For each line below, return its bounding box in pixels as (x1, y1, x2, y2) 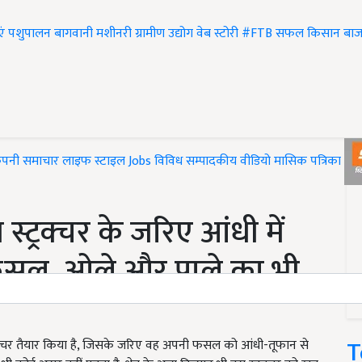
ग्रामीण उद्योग (135, 23, 193, 45)
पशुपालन (8, 23, 51, 45)
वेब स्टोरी (196, 23, 238, 45)
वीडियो (240, 150, 271, 173)
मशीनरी (96, 23, 135, 45)
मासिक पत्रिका (274, 150, 344, 173)
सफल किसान (276, 23, 340, 45)
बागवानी (54, 23, 93, 45)
